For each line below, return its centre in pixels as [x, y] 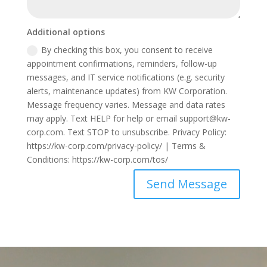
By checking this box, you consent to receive [127, 49]
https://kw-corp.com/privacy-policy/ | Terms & [117, 145]
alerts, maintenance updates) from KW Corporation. [127, 91]
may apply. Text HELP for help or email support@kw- [129, 118]
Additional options [66, 32]
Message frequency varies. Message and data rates [126, 104]
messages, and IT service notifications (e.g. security [126, 77]
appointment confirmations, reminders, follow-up [122, 63]
